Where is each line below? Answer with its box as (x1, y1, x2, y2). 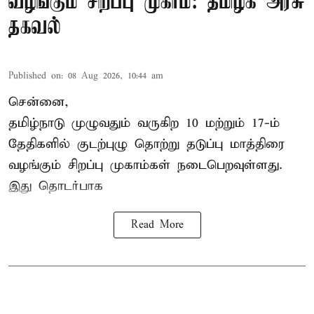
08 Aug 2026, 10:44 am (68, 70, 163, 83)
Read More (130, 219, 184, 232)
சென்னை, (8, 94, 69, 111)
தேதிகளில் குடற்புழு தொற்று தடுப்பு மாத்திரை (8, 136, 285, 153)
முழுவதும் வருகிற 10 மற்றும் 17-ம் (64, 115, 280, 132)
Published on (8, 70, 61, 83)
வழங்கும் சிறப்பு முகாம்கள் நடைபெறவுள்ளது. (8, 157, 282, 174)
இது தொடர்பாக (8, 178, 103, 195)
